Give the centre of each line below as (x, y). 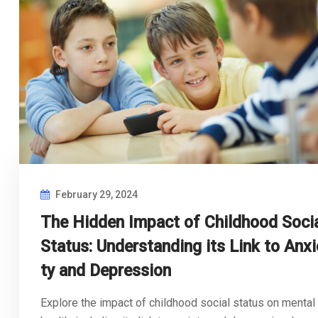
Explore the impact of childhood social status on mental (178, 303)
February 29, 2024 (95, 195)
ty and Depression (106, 271)
